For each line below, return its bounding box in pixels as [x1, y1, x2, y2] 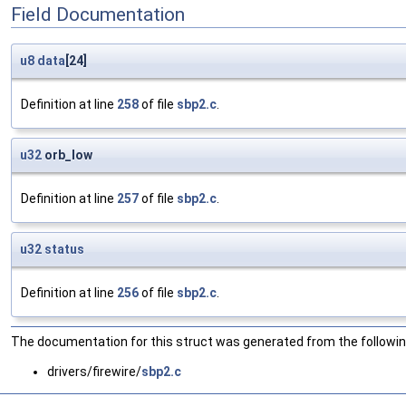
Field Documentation [11, 3, 185, 25]
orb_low [42, 148, 92, 163]
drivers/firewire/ [47, 364, 141, 380]
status [44, 242, 84, 257]
